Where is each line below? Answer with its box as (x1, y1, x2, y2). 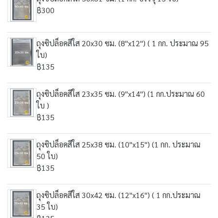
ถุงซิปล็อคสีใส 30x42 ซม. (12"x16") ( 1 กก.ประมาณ (36, 190, 200, 200)
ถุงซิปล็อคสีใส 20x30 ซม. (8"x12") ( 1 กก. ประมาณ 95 (36, 38, 209, 48)
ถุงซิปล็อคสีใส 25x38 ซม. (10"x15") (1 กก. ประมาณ (36, 139, 200, 149)
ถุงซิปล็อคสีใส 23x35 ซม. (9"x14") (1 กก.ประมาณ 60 (36, 89, 205, 99)
